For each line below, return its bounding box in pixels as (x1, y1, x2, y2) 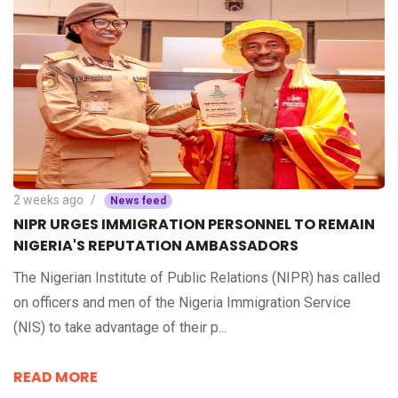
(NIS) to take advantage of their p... (13, 319, 227, 337)
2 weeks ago (13, 193, 84, 208)
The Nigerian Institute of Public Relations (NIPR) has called (13, 269, 380, 287)
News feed (110, 195, 166, 208)
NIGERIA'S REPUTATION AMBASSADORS (13, 235, 298, 257)
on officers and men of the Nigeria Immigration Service (13, 294, 351, 312)
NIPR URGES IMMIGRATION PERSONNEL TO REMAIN (13, 214, 375, 235)
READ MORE (13, 367, 98, 388)
